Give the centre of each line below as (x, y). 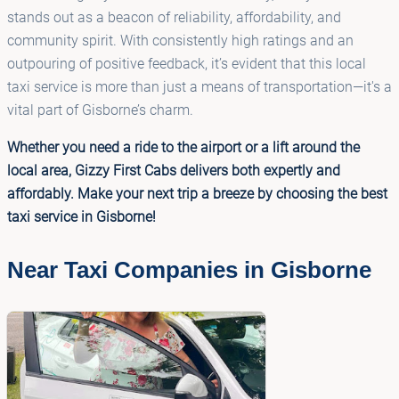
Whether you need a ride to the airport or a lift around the (183, 147)
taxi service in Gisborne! (81, 216)
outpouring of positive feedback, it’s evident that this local (187, 63)
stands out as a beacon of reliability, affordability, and (174, 17)
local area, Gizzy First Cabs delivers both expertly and (174, 170)
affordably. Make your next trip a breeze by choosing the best (197, 193)
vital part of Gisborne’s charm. (100, 110)
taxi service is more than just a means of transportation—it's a (199, 86)
